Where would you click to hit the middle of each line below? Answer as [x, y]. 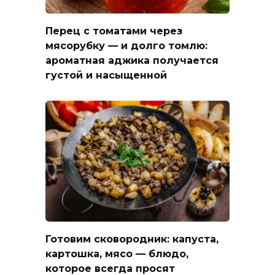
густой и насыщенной [106, 75]
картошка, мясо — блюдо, [117, 254]
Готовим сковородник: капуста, [132, 239]
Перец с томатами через [114, 31]
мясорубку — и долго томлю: [126, 45]
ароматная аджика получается [132, 60]
